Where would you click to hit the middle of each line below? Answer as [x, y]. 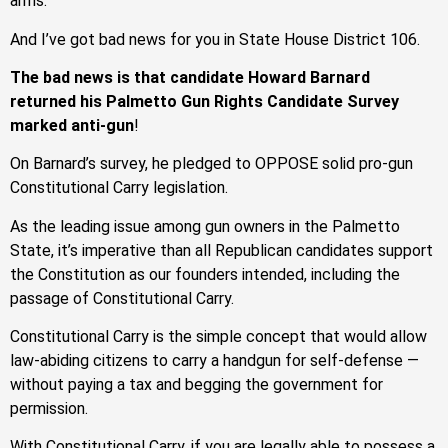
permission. [49, 409]
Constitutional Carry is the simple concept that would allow [218, 337]
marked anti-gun [72, 125]
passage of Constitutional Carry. [122, 298]
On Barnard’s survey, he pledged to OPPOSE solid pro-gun [211, 164]
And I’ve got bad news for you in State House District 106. [215, 39]
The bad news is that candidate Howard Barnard [190, 77]
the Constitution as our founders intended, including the [205, 274]
